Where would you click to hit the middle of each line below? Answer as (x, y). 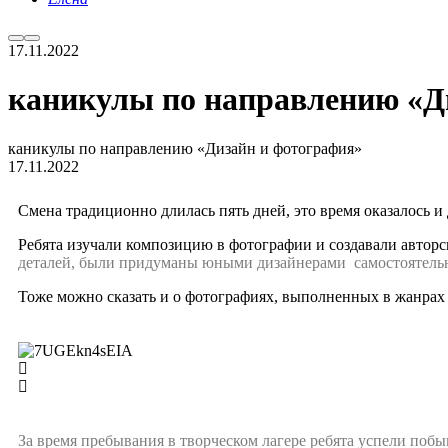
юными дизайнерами (274, 262)
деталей (44, 262)
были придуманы (138, 262)
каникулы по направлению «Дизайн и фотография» (185, 148)
